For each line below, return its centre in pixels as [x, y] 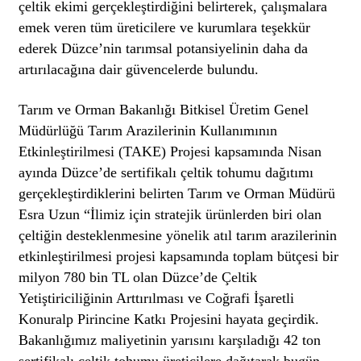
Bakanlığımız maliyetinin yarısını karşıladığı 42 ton [170, 340]
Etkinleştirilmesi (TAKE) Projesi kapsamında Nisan [170, 152]
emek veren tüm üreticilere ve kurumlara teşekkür [165, 28]
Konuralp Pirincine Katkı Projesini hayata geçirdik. [169, 320]
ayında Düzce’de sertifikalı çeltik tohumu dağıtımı [166, 173]
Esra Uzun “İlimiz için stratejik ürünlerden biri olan [170, 215]
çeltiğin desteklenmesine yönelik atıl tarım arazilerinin [178, 236]
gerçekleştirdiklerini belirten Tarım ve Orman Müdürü [177, 194]
